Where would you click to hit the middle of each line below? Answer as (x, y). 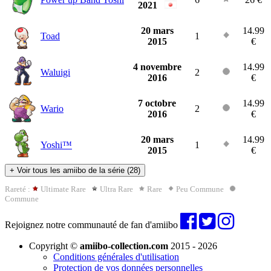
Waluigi (55, 73)
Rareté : (18, 189)
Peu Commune (202, 189)
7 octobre (157, 103)
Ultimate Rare (65, 189)
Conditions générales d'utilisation (116, 257)
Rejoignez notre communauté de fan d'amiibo (93, 225)
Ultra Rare (118, 189)
